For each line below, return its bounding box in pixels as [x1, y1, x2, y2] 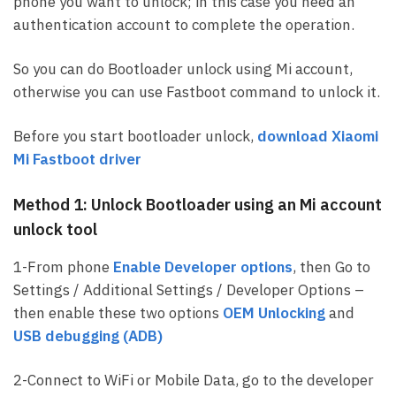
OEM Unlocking [223, 302, 329, 323]
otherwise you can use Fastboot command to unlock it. [13, 82, 380, 103]
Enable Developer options [113, 256, 293, 277]
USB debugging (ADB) [13, 325, 163, 346]
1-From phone [13, 256, 113, 277]
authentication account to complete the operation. [13, 15, 354, 35]
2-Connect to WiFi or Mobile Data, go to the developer [13, 369, 374, 390]
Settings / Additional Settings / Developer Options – [13, 279, 364, 300]
